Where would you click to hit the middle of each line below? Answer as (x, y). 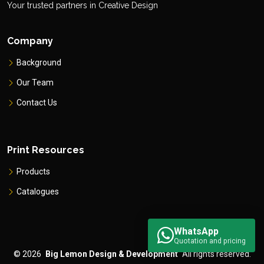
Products (33, 172)
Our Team (35, 83)
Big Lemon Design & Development (111, 254)
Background (39, 63)
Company (30, 41)
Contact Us (37, 103)
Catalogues (38, 192)
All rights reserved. (216, 254)
